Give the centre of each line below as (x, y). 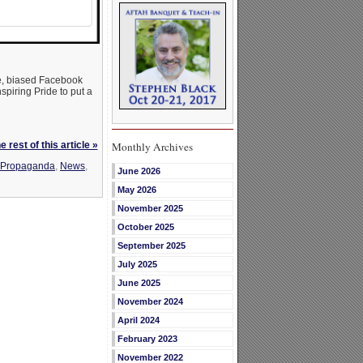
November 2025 (150, 209)
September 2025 (151, 246)
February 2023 (147, 339)
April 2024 (138, 320)
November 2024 (150, 302)
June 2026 (139, 171)
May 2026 (137, 190)
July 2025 (137, 265)
